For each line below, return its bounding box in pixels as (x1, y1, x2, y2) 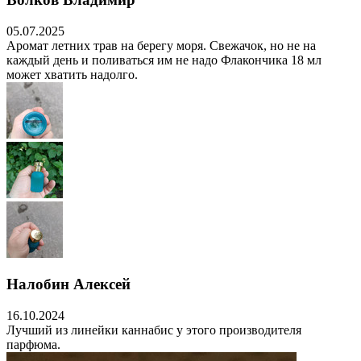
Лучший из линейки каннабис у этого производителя (6, 323, 301, 338)
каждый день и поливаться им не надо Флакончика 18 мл (6, 52, 322, 67)
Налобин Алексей (6, 276, 131, 293)
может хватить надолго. (6, 67, 138, 81)
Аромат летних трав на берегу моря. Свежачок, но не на (6, 38, 316, 52)
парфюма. (6, 338, 60, 352)
